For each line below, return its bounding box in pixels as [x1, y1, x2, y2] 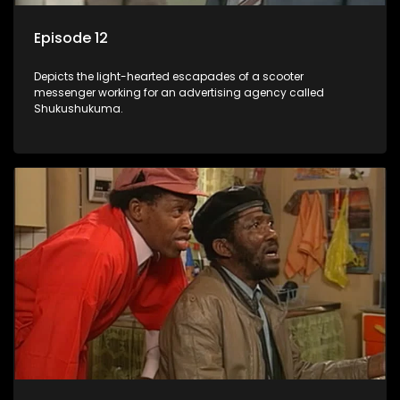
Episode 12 [34, 28, 108, 49]
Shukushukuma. [34, 101, 123, 117]
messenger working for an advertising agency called [34, 85, 324, 101]
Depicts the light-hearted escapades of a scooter [34, 69, 304, 85]
